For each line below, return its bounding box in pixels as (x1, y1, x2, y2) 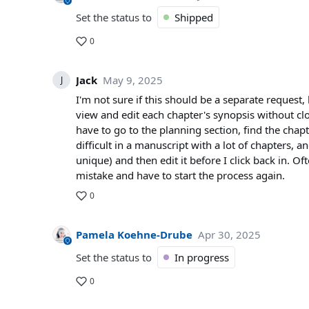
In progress (175, 250, 229, 264)
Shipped (175, 10, 213, 24)
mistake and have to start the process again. (76, 168, 285, 182)
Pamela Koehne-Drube (76, 228, 192, 241)
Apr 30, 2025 (198, 228, 261, 241)
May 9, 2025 (103, 73, 163, 87)
